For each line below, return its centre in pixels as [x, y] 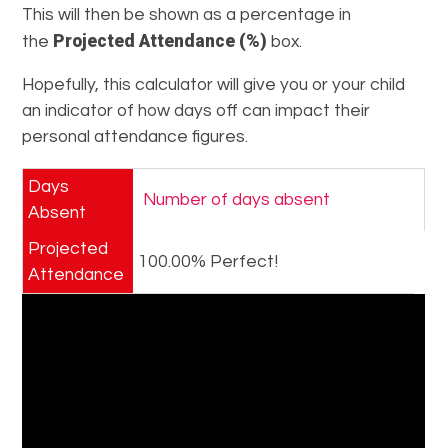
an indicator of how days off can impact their [196, 111]
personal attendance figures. [135, 137]
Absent [57, 212]
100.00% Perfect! [208, 261]
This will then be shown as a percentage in [187, 14]
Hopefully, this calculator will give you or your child [214, 85]
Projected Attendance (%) [160, 40]
